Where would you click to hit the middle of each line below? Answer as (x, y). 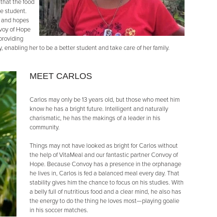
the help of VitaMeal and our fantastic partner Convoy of (104, 155)
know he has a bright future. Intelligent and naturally (99, 109)
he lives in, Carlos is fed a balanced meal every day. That (104, 173)
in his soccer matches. (59, 210)
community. (45, 127)
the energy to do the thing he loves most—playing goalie (104, 201)
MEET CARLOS (61, 76)
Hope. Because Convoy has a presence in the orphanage (105, 164)
